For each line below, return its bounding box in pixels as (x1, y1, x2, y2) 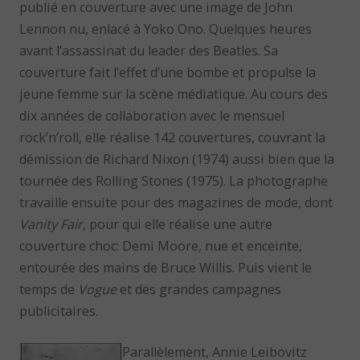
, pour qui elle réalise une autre (83, 215, 273, 234)
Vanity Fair (19, 215, 84, 234)
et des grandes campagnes (117, 280, 282, 299)
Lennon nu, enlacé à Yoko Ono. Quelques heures (19, 20, 313, 39)
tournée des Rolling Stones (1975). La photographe (19, 172, 329, 190)
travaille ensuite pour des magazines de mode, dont (19, 194, 333, 212)
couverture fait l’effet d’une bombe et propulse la (19, 63, 317, 82)
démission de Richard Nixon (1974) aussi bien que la (19, 150, 335, 169)
